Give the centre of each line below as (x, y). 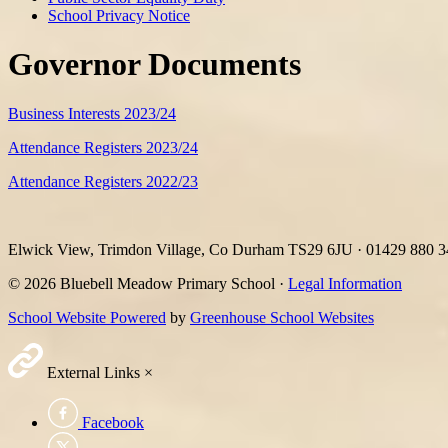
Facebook (112, 422)
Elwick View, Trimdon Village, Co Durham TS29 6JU (182, 249)
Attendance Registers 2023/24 (103, 147)
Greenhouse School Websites (282, 317)
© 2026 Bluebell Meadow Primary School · (148, 283)
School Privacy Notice (119, 15)
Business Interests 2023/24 (92, 113)
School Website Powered (87, 317)
